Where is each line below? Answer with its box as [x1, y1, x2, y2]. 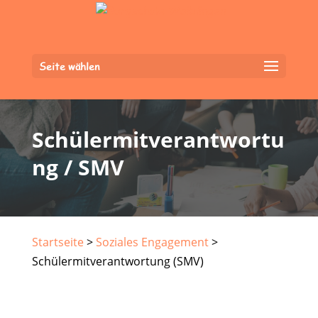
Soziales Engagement [95, 234, 209, 250]
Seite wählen [38, 59, 99, 73]
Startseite [31, 234, 84, 250]
